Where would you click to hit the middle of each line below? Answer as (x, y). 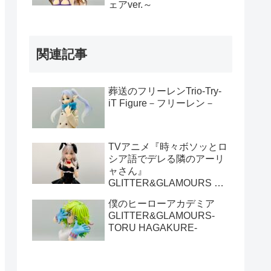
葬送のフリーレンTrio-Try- (165, 91)
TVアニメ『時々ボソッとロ (168, 146)
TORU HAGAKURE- (153, 227)
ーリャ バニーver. (146, 195)
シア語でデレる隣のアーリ (166, 158)
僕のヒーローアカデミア (162, 203)
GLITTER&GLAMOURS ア (166, 183)
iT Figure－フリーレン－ (162, 103)
